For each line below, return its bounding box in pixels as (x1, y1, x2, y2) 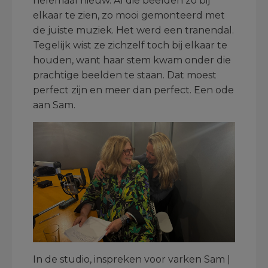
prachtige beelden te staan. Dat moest (33, 69, 217, 81)
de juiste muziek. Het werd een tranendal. (33, 24, 234, 36)
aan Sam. (33, 99, 75, 111)
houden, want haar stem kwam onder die (33, 54, 231, 66)
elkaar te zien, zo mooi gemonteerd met (33, 9, 225, 21)
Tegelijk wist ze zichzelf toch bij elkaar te (33, 39, 227, 51)
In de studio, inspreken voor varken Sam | (33, 254, 230, 266)
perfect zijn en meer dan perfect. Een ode (33, 84, 234, 96)
